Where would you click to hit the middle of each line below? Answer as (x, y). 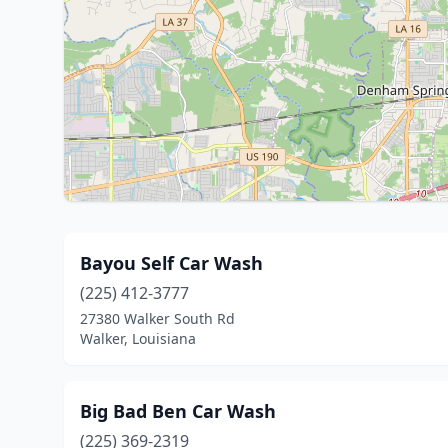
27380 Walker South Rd (157, 318)
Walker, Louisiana (138, 338)
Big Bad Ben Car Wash (178, 411)
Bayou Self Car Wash (171, 263)
